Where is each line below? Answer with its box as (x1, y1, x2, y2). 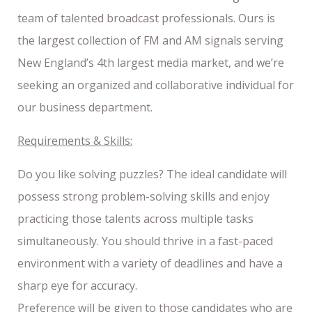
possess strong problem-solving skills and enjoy (17, 188, 270, 204)
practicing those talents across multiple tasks (17, 210, 253, 226)
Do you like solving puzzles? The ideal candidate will (17, 166, 287, 182)
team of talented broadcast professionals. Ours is (17, 10, 275, 26)
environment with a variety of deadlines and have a (17, 255, 283, 271)
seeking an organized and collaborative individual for (17, 77, 294, 93)
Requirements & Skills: (17, 132, 132, 148)
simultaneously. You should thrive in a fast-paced (17, 233, 273, 249)
